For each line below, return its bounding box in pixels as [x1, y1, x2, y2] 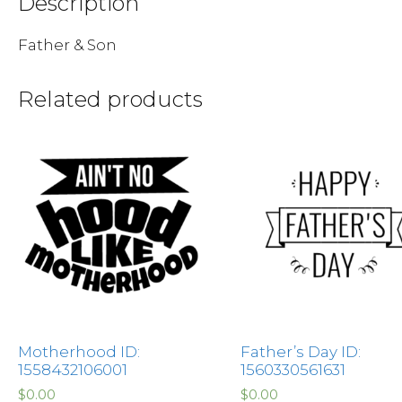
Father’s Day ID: [240, 342, 361, 361]
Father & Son [18, 35, 117, 54]
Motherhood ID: [18, 342, 140, 361]
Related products [18, 85, 203, 112]
